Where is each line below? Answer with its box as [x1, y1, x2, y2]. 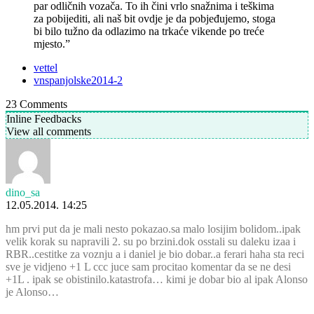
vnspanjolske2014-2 [34, 74, 123, 86]
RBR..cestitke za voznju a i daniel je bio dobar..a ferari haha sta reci [6, 247, 304, 260]
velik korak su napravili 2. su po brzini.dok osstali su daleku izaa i [6, 235, 296, 247]
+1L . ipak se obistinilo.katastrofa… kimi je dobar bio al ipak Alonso [6, 273, 308, 285]
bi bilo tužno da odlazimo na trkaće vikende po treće [34, 25, 264, 37]
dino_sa [6, 186, 40, 198]
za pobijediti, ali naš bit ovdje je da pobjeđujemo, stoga [34, 12, 275, 25]
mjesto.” [34, 37, 70, 50]
